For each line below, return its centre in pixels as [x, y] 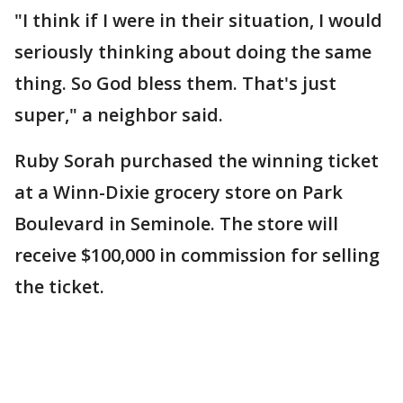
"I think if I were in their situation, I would [198, 20]
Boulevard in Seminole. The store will [176, 224]
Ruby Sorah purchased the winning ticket [197, 161]
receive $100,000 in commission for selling [197, 255]
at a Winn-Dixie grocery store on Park [179, 192]
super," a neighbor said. [119, 115]
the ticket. [59, 287]
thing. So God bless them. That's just [175, 83]
